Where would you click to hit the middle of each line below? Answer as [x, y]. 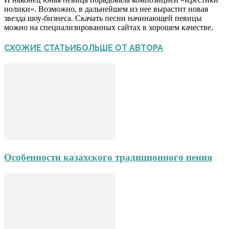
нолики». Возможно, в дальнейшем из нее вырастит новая [106, 9]
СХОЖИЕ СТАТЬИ [40, 48]
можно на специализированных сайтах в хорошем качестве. [109, 27]
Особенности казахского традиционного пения [108, 157]
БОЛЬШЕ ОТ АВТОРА [120, 48]
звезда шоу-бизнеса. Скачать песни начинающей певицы [103, 18]
